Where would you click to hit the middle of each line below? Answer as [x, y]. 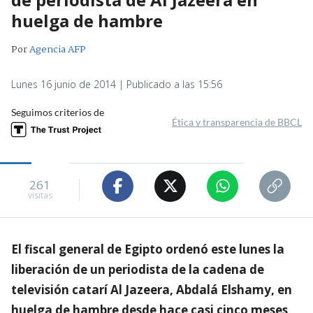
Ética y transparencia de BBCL [237, 122]
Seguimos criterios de [58, 112]
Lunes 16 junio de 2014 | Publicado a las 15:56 [117, 84]
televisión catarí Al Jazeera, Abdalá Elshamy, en [152, 289]
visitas [40, 196]
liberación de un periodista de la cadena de [138, 269]
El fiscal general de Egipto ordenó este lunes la [148, 249]
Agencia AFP [58, 49]
